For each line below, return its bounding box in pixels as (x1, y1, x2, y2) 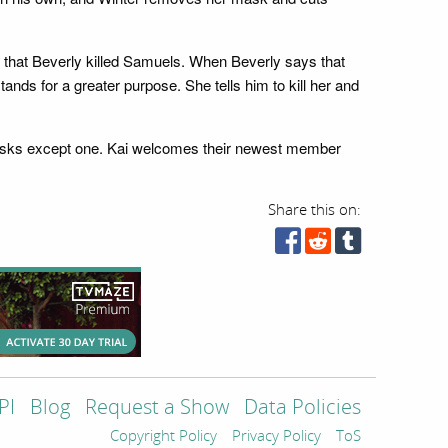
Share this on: (268, 200, 361, 219)
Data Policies (244, 395, 361, 419)
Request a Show (85, 395, 229, 419)
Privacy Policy (232, 426, 321, 445)
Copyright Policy (110, 426, 217, 445)
